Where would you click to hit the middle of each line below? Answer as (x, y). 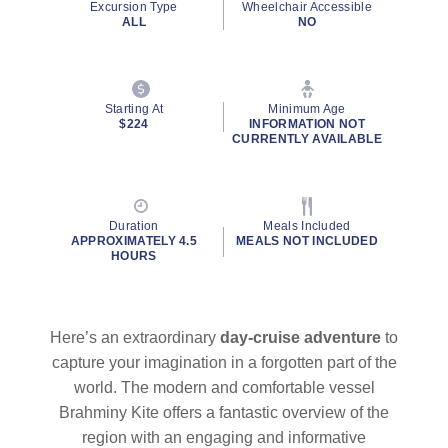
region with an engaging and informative (224, 437)
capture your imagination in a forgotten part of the (224, 362)
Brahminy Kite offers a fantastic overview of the (224, 412)
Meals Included (307, 226)
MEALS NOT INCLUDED (307, 241)
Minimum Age (307, 109)
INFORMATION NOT (307, 124)
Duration (134, 226)
